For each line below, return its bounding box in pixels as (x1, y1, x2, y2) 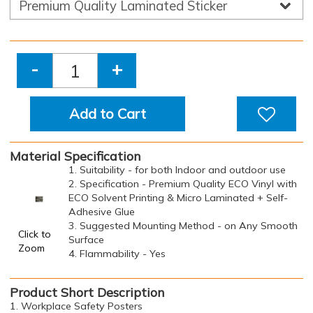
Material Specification (10, 148, 141, 164)
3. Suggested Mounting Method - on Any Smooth (68, 219, 298, 232)
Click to (18, 228, 51, 240)
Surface (68, 233, 104, 246)
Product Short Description (10, 284, 165, 300)
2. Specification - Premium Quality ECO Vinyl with (68, 177, 297, 190)
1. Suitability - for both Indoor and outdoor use (68, 163, 286, 176)
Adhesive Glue (68, 205, 135, 218)
